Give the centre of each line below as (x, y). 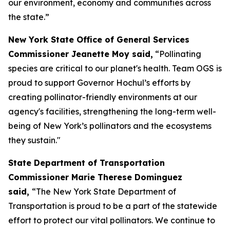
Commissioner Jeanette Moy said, (81, 54)
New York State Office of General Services (99, 40)
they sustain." (35, 140)
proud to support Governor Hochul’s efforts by (99, 83)
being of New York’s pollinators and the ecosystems (110, 126)
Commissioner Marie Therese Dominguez (95, 177)
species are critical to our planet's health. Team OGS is (115, 68)
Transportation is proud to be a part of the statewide (113, 206)
